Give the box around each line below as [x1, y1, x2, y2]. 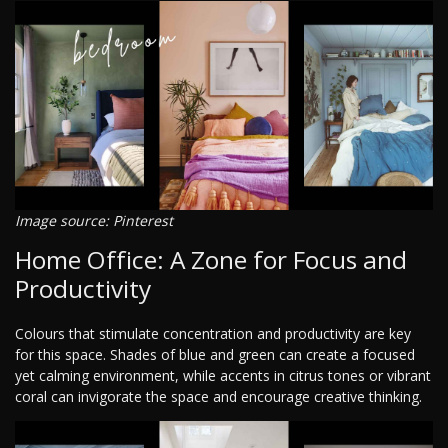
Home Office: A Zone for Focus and [15, 243, 407, 277]
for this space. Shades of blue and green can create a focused [15, 345, 415, 365]
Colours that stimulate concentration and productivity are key [15, 324, 411, 344]
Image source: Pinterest [15, 211, 173, 231]
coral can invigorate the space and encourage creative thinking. [15, 387, 422, 407]
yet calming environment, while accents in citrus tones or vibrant [15, 366, 431, 386]
